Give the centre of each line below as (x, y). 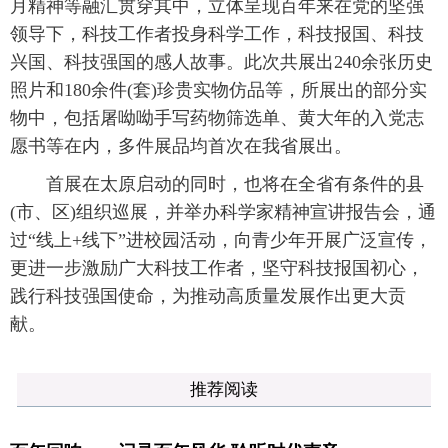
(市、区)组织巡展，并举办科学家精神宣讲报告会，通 (223, 212)
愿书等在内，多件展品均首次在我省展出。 (181, 146)
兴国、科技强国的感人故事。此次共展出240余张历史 (221, 62)
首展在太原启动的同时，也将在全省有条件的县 (217, 184)
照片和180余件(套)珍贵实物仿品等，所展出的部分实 (218, 90)
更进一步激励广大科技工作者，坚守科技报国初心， (217, 268)
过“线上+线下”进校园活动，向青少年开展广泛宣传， (221, 240)
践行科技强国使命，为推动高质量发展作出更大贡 (208, 296)
